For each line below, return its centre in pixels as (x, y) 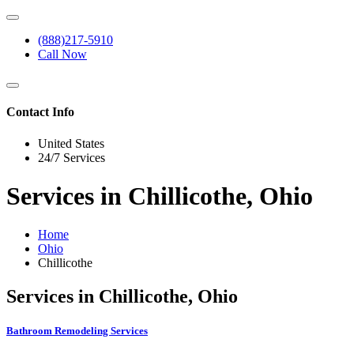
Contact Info (40, 112)
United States (71, 143)
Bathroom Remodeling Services (77, 331)
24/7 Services (72, 157)
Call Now (62, 54)
